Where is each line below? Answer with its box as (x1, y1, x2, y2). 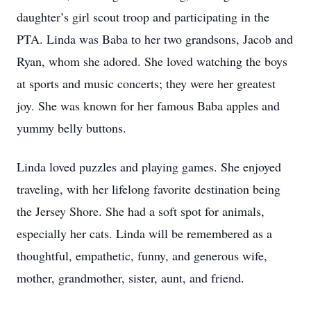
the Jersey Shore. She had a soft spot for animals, (17, 203, 264, 219)
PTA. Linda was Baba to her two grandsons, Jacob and (17, 31, 293, 47)
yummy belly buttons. (17, 119, 126, 136)
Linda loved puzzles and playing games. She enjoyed (17, 158, 281, 175)
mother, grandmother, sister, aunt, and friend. (17, 269, 244, 286)
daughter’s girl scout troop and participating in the (17, 8, 269, 25)
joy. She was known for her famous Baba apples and (17, 97, 280, 114)
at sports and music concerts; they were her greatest (17, 75, 276, 92)
